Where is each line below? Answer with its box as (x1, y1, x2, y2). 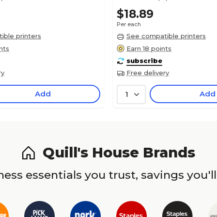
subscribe (126, 56, 162, 64)
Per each (117, 21, 141, 28)
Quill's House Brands (42, 144, 195, 161)
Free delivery (126, 69, 169, 77)
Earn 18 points (126, 44, 171, 52)
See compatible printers (126, 32, 206, 40)
